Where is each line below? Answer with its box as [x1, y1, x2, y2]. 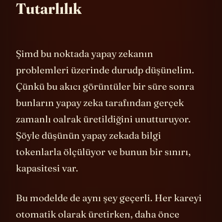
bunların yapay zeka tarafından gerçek [16, 111, 184, 124]
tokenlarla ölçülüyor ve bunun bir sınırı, [16, 161, 191, 173]
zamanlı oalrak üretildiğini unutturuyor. [16, 128, 191, 140]
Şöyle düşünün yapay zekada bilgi [16, 144, 161, 157]
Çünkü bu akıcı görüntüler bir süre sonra [16, 95, 194, 108]
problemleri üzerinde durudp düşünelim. [16, 79, 194, 91]
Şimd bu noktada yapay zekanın [16, 62, 153, 75]
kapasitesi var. [16, 177, 80, 189]
